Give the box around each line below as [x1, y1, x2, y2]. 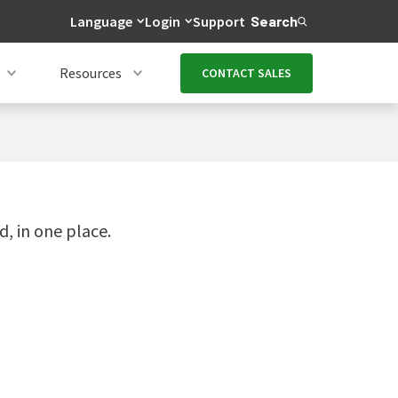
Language [70, 12, 132, 30]
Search [251, 12, 298, 29]
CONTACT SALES [202, 64, 291, 81]
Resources [60, 64, 122, 82]
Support [193, 12, 245, 30]
